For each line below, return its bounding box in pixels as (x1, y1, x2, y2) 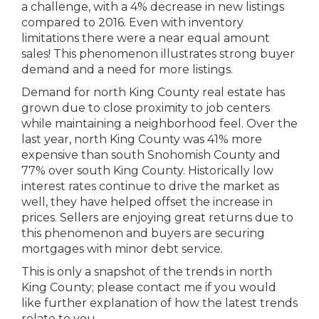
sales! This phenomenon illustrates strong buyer (21, 47, 295, 61)
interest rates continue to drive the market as (21, 179, 279, 193)
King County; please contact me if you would (21, 281, 276, 294)
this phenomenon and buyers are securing (21, 226, 265, 240)
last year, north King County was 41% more (21, 132, 262, 146)
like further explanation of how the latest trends (21, 296, 298, 310)
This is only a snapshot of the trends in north (21, 265, 272, 278)
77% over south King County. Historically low (21, 164, 273, 177)
